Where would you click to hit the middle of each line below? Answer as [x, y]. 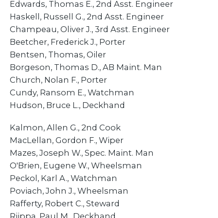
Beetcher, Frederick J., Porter [68, 42]
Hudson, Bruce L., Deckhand [67, 105]
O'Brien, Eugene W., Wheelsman [76, 165]
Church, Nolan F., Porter [58, 80]
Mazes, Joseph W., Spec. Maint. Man [82, 153]
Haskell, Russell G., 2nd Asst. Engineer [87, 16]
